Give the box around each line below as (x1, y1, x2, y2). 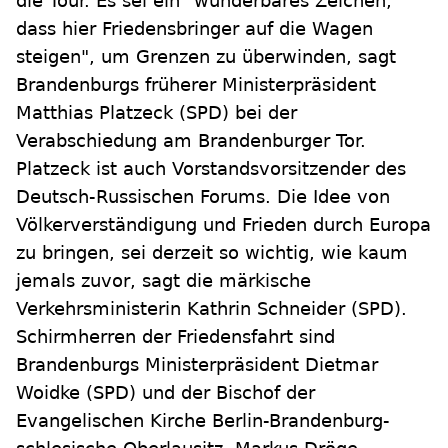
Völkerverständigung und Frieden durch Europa (16, 214, 431, 236)
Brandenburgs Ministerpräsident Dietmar (16, 354, 378, 376)
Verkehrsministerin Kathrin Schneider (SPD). (16, 298, 407, 320)
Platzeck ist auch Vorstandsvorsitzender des (16, 158, 406, 180)
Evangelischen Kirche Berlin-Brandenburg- (16, 410, 390, 432)
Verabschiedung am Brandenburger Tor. (16, 130, 366, 152)
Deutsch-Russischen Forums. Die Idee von (16, 186, 390, 208)
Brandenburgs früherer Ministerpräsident (16, 74, 376, 96)
